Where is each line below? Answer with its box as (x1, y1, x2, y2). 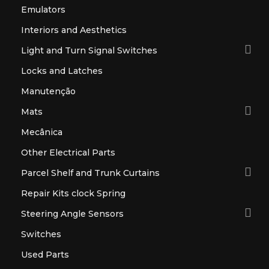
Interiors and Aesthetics (21, 24, 127, 35)
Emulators (21, 4, 65, 15)
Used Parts (21, 249, 69, 260)
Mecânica (21, 126, 62, 138)
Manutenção (21, 85, 76, 97)
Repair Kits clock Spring (21, 187, 125, 199)
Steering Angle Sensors (21, 208, 124, 219)
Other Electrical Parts (21, 147, 115, 158)
